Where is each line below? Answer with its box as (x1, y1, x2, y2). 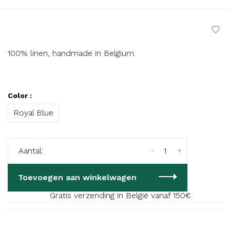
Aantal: (18, 145, 43, 156)
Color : (8, 91, 32, 100)
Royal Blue (13, 107, 53, 118)
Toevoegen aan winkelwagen (18, 172, 137, 182)
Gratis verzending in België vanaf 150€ (49, 190, 191, 200)
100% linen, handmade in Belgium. (8, 48, 136, 58)
